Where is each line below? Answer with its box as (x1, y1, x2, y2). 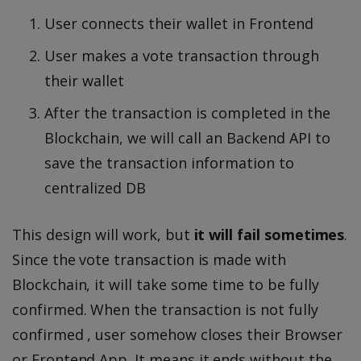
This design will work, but (12, 225, 194, 245)
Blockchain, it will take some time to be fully (12, 275, 319, 295)
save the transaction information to (44, 153, 294, 173)
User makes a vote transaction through (44, 46, 319, 66)
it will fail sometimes (193, 225, 345, 245)
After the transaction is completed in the (44, 103, 330, 123)
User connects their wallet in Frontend (44, 14, 313, 34)
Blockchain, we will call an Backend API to (44, 128, 330, 148)
